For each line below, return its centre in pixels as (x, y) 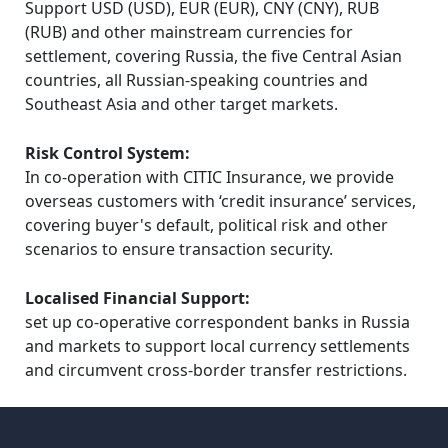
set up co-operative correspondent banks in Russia (217, 322)
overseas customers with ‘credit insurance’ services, (220, 201)
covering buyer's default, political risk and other (206, 225)
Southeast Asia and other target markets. (181, 104)
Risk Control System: (107, 153)
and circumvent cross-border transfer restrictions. (216, 370)
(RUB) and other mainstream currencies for (189, 32)
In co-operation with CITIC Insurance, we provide (209, 177)
